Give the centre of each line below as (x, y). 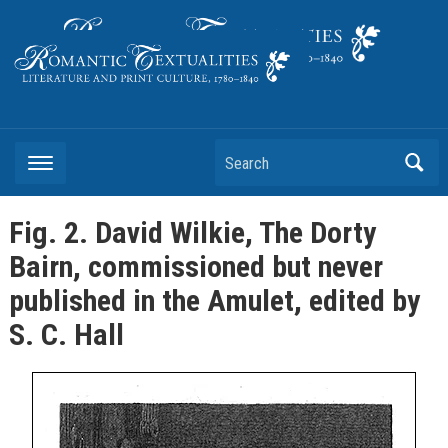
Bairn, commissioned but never (195, 267)
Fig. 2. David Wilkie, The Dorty (192, 233)
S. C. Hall (66, 335)
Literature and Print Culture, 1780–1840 (140, 116)
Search (241, 156)
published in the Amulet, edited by (214, 301)
